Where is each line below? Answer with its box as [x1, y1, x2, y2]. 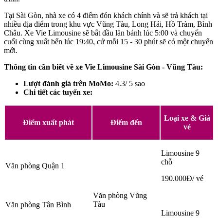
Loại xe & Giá [163, 114, 210, 123]
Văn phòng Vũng [93, 191, 147, 200]
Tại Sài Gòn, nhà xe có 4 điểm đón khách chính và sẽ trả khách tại [4, 11, 208, 20]
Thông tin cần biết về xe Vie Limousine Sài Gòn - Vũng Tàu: [4, 63, 205, 72]
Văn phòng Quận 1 [5, 162, 65, 170]
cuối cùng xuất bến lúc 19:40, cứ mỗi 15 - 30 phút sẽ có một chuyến [4, 37, 213, 46]
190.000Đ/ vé [161, 174, 203, 183]
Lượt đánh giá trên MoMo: [23, 79, 113, 88]
